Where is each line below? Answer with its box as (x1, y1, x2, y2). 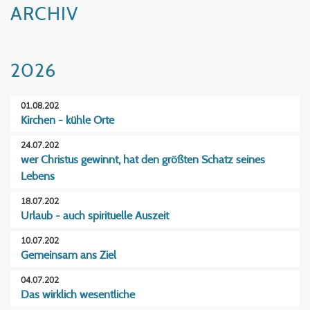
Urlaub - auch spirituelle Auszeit (21, 210, 169, 222)
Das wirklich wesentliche (21, 289, 135, 301)
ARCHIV (10, 5, 78, 24)
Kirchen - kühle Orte (21, 115, 114, 127)
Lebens (21, 171, 55, 183)
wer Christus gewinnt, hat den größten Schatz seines (21, 154, 265, 166)
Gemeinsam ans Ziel (21, 250, 116, 262)
